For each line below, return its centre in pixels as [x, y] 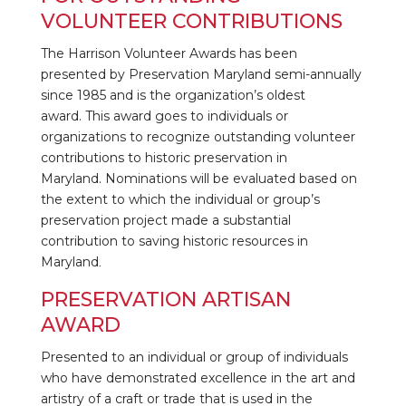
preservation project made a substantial [165, 220]
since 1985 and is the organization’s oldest [173, 95]
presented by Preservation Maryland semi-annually [201, 74]
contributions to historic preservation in [164, 157]
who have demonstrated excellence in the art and [198, 377]
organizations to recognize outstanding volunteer [198, 136]
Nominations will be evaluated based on [231, 178]
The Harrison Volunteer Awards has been [169, 53]
